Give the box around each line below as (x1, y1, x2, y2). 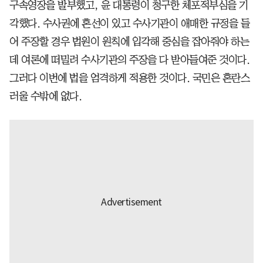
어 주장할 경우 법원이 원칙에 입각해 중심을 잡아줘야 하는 (9, 36, 249, 47)
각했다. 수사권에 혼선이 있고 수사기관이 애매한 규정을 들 (9, 18, 249, 29)
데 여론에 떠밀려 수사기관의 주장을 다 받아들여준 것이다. (9, 54, 249, 65)
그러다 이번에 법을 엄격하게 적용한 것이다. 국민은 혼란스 (9, 72, 249, 83)
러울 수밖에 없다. (9, 90, 82, 102)
